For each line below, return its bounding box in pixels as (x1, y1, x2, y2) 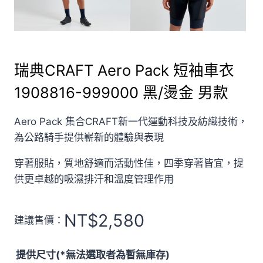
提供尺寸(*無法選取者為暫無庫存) (16, 248, 170, 261)
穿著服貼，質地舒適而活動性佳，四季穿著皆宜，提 (14, 157, 244, 169)
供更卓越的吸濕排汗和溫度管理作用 (14, 173, 174, 185)
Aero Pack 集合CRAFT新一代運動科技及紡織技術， (14, 115, 248, 127)
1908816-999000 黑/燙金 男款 (14, 83, 228, 102)
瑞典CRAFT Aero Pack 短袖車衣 (14, 60, 234, 79)
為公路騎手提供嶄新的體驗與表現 (14, 131, 164, 143)
